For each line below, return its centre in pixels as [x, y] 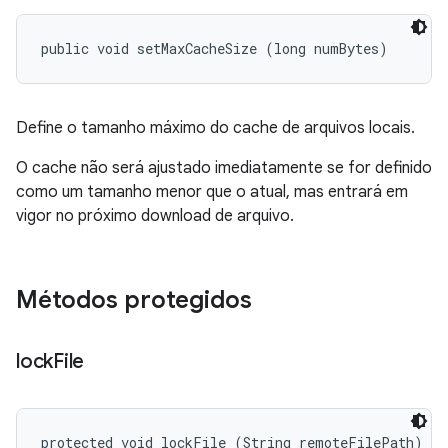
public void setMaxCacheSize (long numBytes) [214, 48]
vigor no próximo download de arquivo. [155, 216]
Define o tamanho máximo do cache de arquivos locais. [215, 128]
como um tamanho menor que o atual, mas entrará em [212, 192]
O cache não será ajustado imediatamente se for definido [224, 168]
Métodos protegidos [134, 300]
